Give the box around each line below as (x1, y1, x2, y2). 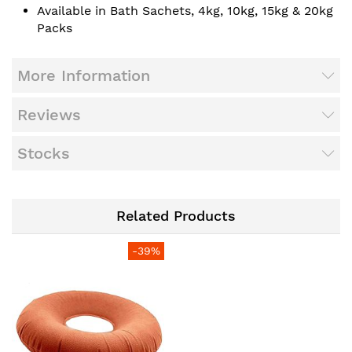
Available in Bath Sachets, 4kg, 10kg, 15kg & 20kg (37, 2, 333, 18)
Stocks (17, 144, 70, 163)
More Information (17, 66, 150, 86)
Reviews (17, 104, 81, 124)
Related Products (116, 207, 236, 224)
